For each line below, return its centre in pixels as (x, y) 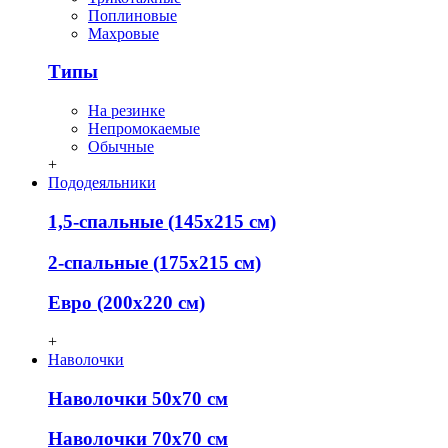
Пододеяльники (102, 183)
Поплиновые (132, 15)
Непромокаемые (144, 129)
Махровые (123, 33)
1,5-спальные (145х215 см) (162, 221)
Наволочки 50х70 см (138, 398)
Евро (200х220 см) (126, 303)
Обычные (121, 147)
